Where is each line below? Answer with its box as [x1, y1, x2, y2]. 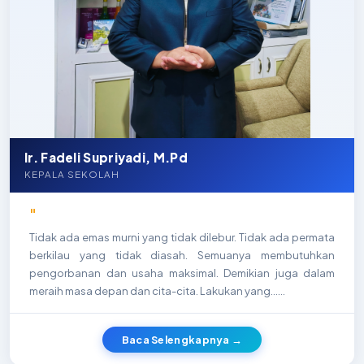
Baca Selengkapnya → [121, 333, 243, 346]
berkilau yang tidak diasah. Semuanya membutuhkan [29, 249, 335, 262]
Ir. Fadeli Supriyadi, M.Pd [24, 149, 188, 165]
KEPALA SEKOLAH [24, 168, 119, 180]
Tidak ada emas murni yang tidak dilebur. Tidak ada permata [29, 231, 335, 244]
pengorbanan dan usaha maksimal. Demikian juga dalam [29, 266, 335, 279]
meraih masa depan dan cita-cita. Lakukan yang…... [29, 284, 285, 297]
